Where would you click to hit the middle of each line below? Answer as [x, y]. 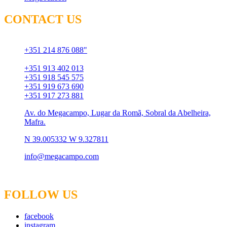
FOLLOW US [41, 195]
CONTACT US [43, 19]
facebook [39, 216]
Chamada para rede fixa [62, 41]
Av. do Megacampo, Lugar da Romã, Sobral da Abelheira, [118, 112]
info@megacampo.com [62, 156]
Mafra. [35, 122]
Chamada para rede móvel [66, 59]
